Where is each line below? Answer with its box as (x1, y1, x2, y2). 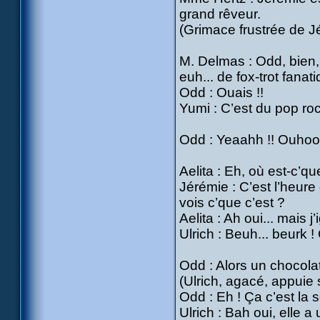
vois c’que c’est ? (179, 195, 285, 210)
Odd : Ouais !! (179, 85, 264, 100)
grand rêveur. (179, 6, 261, 21)
